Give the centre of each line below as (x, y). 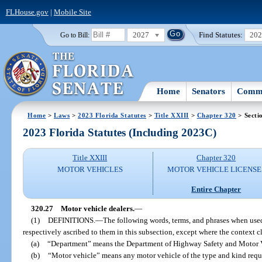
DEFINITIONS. (71, 220)
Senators (209, 91)
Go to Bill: (75, 35)
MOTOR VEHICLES (90, 170)
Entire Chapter (216, 189)
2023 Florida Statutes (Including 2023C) (120, 133)
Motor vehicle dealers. (97, 208)
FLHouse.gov (27, 12)
